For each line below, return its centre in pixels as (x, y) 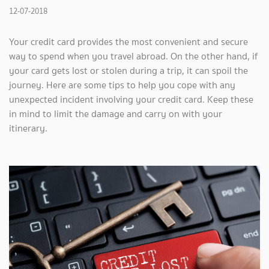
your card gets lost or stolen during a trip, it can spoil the (128, 71)
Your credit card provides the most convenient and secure (128, 42)
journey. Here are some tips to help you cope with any (122, 85)
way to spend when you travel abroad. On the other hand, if (133, 56)
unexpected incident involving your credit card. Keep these (131, 99)
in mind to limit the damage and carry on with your (116, 114)
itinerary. (28, 128)
